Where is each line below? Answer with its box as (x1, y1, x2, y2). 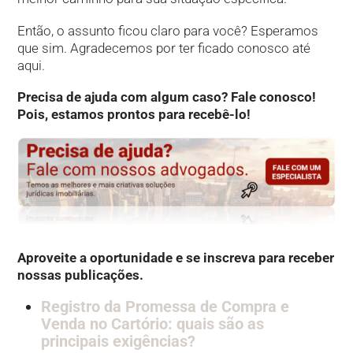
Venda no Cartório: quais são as (41, 314, 265, 334)
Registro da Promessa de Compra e (41, 297, 290, 317)
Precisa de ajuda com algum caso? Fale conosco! (17, 89, 317, 106)
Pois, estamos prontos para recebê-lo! (17, 106, 251, 123)
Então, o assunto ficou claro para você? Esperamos (17, 22, 319, 39)
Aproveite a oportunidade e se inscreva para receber (17, 249, 335, 266)
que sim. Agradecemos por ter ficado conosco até (17, 39, 311, 56)
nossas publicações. (17, 266, 144, 283)
